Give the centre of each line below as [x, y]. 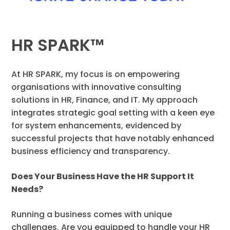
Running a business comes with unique [92, 215]
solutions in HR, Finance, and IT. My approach [105, 100]
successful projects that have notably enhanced [113, 139]
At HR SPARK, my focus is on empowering [96, 74]
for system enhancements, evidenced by [97, 126]
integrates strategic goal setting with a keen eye [113, 113]
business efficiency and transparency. [91, 151]
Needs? [27, 189]
